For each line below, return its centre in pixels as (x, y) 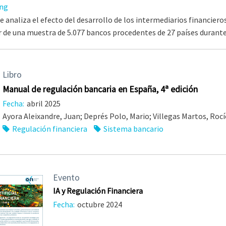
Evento (66, 177)
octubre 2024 (99, 204)
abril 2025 (43, 103)
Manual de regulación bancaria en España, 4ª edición (100, 89)
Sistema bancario (133, 128)
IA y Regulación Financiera (98, 190)
